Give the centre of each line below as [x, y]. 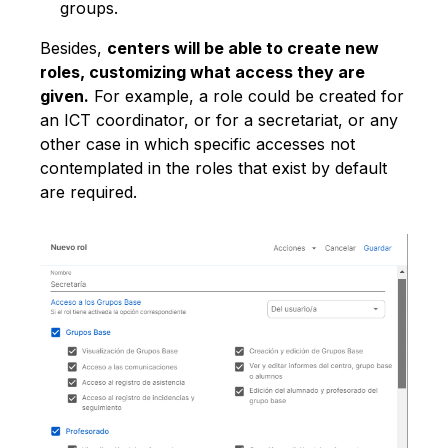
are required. [88, 192]
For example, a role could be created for [246, 96]
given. [64, 96]
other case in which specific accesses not [197, 144]
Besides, [73, 48]
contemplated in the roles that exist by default [213, 168]
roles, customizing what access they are [202, 72]
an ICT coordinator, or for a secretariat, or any [219, 120]
